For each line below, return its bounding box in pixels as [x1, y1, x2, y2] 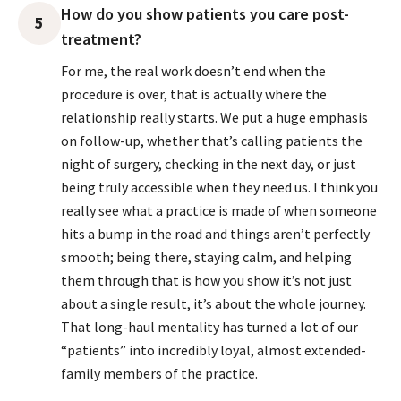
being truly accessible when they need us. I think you [61, 178, 378, 196]
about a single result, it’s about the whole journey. [61, 294, 366, 312]
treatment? [61, 29, 141, 49]
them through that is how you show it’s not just [61, 271, 352, 289]
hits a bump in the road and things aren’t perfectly [61, 225, 370, 243]
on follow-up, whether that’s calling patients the [61, 132, 363, 149]
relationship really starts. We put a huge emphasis [61, 108, 368, 126]
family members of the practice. [61, 364, 258, 382]
